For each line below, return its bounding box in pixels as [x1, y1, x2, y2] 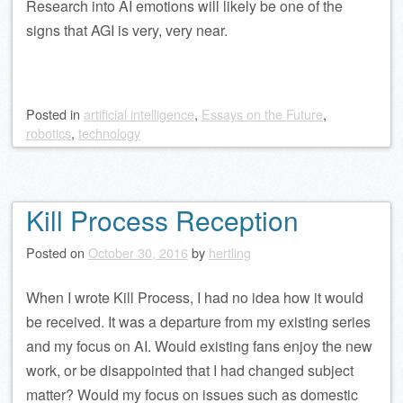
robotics [26, 123, 71, 143]
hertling [209, 243, 251, 263]
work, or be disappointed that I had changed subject [26, 360, 354, 381]
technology [78, 123, 140, 143]
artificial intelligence [84, 104, 194, 124]
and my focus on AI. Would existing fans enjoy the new [26, 336, 372, 357]
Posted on [26, 243, 88, 263]
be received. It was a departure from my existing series [26, 311, 371, 333]
